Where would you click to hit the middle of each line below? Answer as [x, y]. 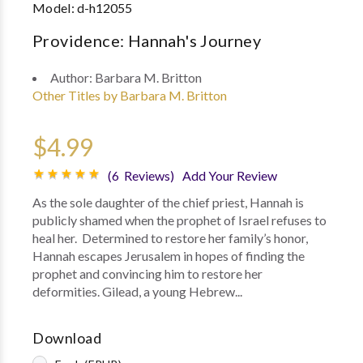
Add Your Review [230, 175]
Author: [73, 77]
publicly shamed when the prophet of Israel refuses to [179, 220]
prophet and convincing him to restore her [147, 273]
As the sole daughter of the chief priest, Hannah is [168, 202]
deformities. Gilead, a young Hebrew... [137, 291]
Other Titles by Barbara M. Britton [130, 95]
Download [67, 338]
